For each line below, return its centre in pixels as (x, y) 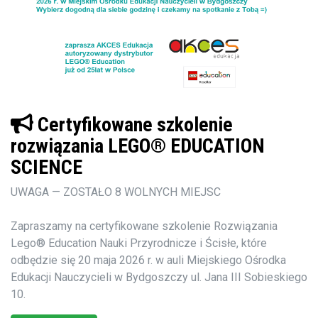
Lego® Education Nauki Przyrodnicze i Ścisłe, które (139, 243)
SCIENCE (46, 167)
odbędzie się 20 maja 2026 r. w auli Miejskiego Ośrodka (148, 260)
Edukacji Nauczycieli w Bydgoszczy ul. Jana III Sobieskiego (159, 277)
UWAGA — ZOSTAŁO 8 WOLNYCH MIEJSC (116, 192)
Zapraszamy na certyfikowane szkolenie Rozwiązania (144, 226)
